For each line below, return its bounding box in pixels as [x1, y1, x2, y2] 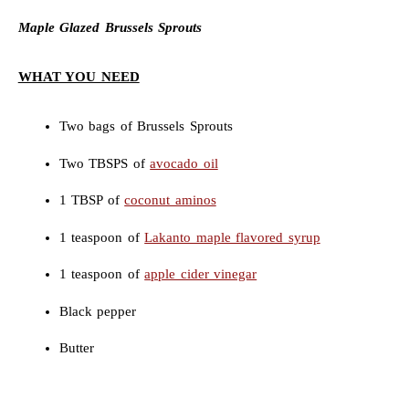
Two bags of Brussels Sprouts [58, 119, 233, 134]
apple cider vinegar [144, 267, 257, 282]
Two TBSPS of [58, 155, 151, 171]
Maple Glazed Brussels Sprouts [17, 20, 203, 36]
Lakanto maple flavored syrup [144, 229, 320, 245]
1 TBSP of [58, 193, 125, 208]
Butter [58, 341, 94, 356]
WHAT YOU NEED [17, 69, 140, 85]
